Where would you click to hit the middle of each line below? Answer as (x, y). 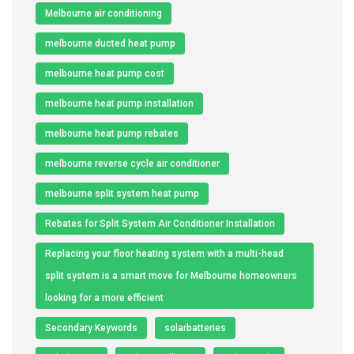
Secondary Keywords (91, 328)
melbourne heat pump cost (105, 73)
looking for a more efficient (104, 298)
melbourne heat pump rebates (112, 133)
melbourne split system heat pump (122, 193)
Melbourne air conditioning (104, 13)
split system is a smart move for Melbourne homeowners (171, 275)
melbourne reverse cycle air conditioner (132, 163)
